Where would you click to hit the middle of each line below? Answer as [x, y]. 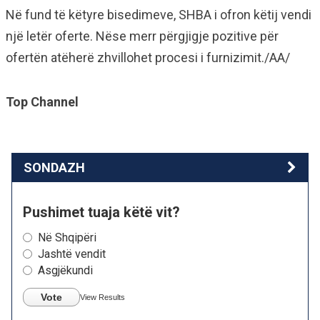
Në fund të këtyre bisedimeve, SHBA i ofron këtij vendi [159, 15]
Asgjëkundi [65, 270]
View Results [102, 297]
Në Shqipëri [67, 237]
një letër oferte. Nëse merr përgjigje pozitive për [142, 36]
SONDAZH [54, 167]
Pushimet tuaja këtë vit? [101, 212]
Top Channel [42, 102]
